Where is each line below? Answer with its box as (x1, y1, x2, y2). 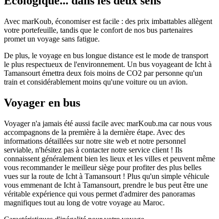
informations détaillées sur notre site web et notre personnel (4, 136, 186, 145)
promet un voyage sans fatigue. (4, 35, 100, 44)
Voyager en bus (4, 96, 80, 109)
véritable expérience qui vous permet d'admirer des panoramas (4, 189, 195, 198)
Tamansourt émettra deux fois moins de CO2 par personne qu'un (4, 69, 202, 78)
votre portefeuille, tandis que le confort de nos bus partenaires (4, 26, 193, 35)
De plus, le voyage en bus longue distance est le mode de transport (4, 51, 208, 60)
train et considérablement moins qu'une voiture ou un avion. (4, 78, 188, 87)
